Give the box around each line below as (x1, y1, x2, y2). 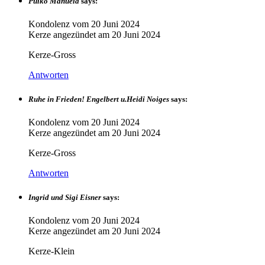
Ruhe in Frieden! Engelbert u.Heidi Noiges (28, 94, 169, 104)
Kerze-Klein (28, 246, 75, 257)
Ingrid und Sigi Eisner (28, 193, 101, 202)
